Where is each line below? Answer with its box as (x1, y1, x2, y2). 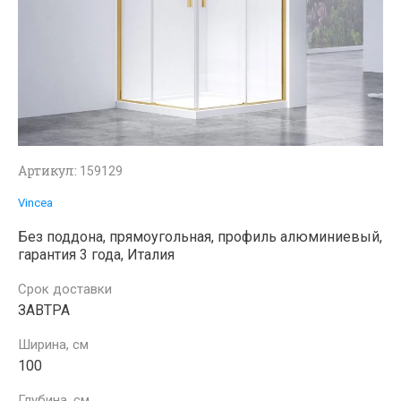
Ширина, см (18, 337, 89, 353)
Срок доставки (18, 281, 112, 297)
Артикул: (18, 162, 77, 179)
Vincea (18, 196, 53, 209)
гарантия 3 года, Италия (18, 246, 175, 263)
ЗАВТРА (18, 302, 70, 319)
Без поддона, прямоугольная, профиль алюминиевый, (18, 228, 382, 245)
